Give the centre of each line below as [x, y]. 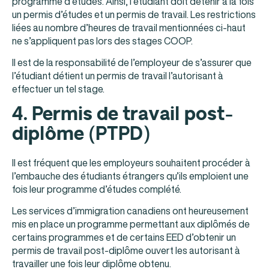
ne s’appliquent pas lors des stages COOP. [102, 41]
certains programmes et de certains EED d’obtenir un [124, 237]
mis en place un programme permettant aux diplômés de [131, 224]
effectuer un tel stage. [58, 89]
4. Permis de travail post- [123, 114]
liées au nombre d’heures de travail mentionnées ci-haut [129, 27]
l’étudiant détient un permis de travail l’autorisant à [118, 76]
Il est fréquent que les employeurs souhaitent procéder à [131, 162]
